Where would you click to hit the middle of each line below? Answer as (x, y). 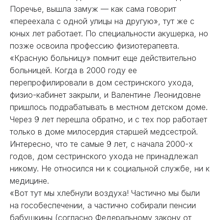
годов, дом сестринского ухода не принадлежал (104, 156)
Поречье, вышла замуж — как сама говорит (93, 9)
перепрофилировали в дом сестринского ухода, (102, 82)
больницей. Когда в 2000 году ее (73, 70)
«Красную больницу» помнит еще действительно (103, 58)
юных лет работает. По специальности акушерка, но (109, 33)
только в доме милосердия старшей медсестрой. (105, 132)
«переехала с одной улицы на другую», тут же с (102, 21)
